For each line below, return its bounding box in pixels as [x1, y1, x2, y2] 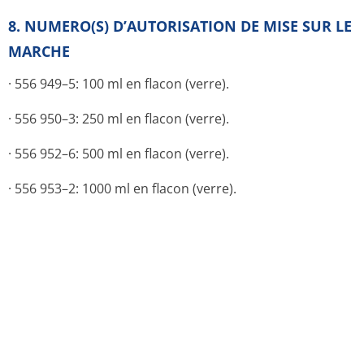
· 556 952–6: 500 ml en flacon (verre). [8, 145, 229, 162]
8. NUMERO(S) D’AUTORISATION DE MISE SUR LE [8, 16, 352, 36]
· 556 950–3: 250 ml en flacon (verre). [8, 110, 229, 128]
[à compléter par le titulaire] [8, 310, 180, 328]
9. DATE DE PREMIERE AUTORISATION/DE [8, 252, 297, 271]
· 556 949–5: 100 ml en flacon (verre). [8, 75, 229, 93]
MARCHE [8, 41, 70, 61]
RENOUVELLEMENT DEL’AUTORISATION [8, 277, 289, 297]
